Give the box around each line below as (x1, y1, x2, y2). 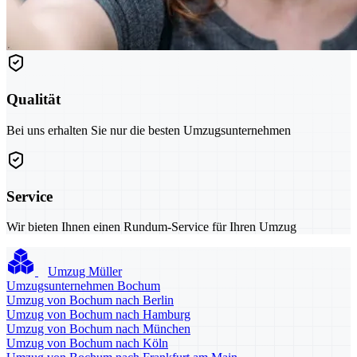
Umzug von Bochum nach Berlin (6, 293, 174, 308)
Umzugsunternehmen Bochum (6, 279, 160, 293)
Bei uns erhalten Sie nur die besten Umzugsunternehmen (6, 123, 291, 137)
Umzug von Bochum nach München (6, 322, 190, 336)
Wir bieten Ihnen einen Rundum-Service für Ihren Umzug (6, 220, 296, 234)
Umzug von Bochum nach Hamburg (6, 308, 190, 322)
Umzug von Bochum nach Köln (6, 336, 168, 351)
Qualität (6, 91, 61, 108)
